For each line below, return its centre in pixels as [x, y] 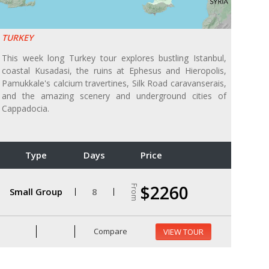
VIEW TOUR [183, 231]
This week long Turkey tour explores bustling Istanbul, [114, 58]
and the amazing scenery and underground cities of [114, 95]
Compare [110, 231]
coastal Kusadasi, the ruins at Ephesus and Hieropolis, [114, 70]
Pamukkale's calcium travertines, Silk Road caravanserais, [114, 83]
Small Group [36, 192]
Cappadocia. [26, 108]
